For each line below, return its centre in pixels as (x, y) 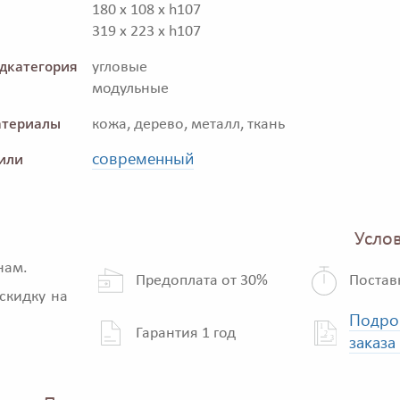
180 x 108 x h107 (146, 11)
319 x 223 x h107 (146, 32)
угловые (120, 68)
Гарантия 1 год (186, 333)
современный (143, 158)
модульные (130, 89)
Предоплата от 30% (202, 280)
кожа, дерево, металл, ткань (188, 125)
